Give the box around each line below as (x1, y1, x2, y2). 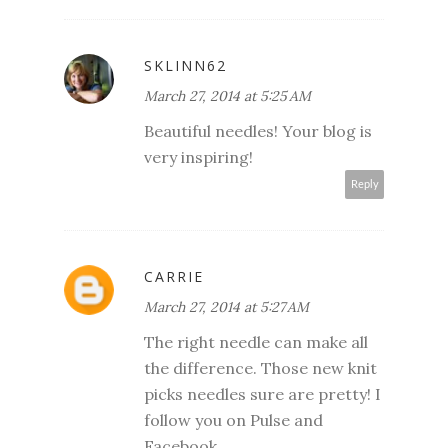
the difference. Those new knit (144, 357, 377, 378)
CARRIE (144, 266, 204, 286)
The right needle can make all (144, 331, 368, 352)
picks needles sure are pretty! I (144, 383, 381, 404)
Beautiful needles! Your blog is (144, 120, 372, 141)
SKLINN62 (144, 55, 227, 75)
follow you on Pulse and (144, 409, 323, 430)
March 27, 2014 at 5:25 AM (144, 86, 311, 105)
